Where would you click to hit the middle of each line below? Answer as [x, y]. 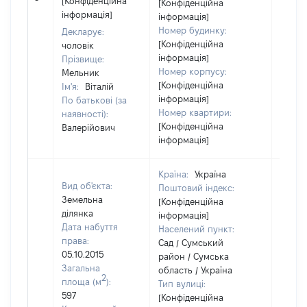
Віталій [99, 86]
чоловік [78, 45]
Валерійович [88, 127]
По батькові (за [94, 100]
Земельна [82, 199]
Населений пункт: [196, 229]
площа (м [82, 282]
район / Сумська [194, 256]
